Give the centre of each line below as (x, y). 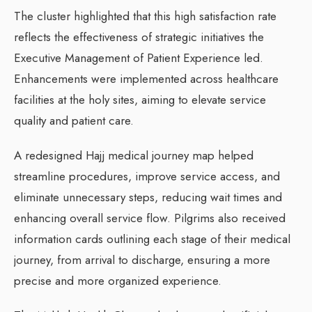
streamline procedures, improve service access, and (147, 177)
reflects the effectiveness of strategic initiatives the (139, 37)
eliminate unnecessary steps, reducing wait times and (148, 197)
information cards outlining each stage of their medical (152, 239)
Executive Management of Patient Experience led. (139, 58)
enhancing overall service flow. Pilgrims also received (150, 218)
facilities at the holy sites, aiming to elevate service (140, 100)
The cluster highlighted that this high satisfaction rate (145, 16)
